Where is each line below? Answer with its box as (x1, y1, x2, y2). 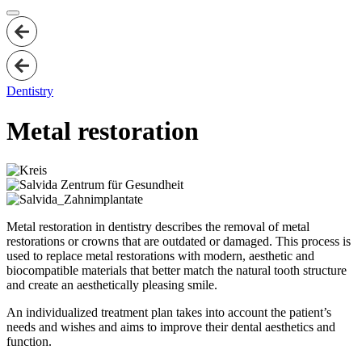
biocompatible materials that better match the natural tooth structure (6, 263, 347, 277)
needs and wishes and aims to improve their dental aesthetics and (6, 320, 335, 334)
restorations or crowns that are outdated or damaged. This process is (6, 234, 351, 248)
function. (6, 335, 52, 348)
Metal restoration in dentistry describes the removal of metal (6, 220, 309, 234)
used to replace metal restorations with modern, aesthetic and (6, 249, 314, 263)
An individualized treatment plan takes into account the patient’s (6, 305, 331, 319)
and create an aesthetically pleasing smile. (6, 278, 217, 292)
